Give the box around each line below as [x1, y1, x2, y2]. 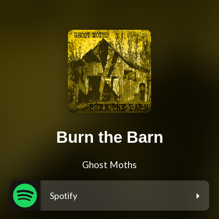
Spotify [50, 190, 77, 201]
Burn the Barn [56, 128, 163, 147]
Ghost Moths [82, 159, 137, 171]
